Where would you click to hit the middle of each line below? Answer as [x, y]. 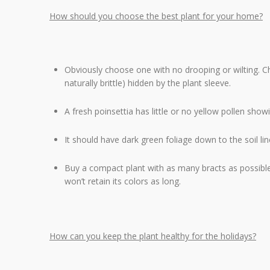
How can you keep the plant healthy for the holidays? [153, 236]
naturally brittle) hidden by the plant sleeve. [148, 83]
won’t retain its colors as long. [123, 181]
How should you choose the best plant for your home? [156, 16]
